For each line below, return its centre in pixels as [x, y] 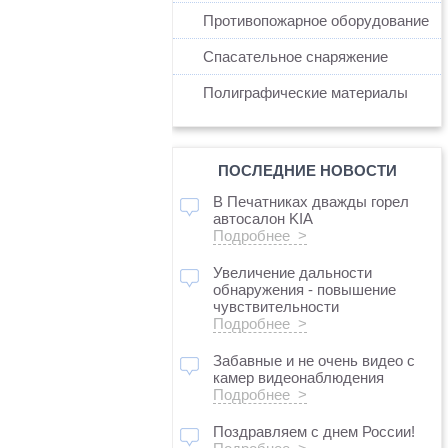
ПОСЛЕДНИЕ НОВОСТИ [307, 171]
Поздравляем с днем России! [314, 432]
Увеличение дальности [292, 273]
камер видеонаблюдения [298, 378]
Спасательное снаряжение [295, 56]
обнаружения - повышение [304, 290]
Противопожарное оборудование [316, 20]
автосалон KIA [263, 219]
